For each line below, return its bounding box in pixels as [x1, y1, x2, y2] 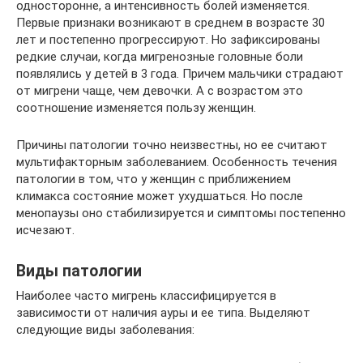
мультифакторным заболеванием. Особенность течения [16, 155, 337, 169]
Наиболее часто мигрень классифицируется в [16, 288, 276, 303]
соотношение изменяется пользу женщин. [16, 100, 256, 115]
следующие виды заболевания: [16, 322, 194, 337]
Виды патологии [16, 262, 142, 281]
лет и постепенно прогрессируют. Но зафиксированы [16, 32, 320, 47]
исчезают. [16, 223, 75, 237]
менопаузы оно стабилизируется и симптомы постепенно [16, 206, 346, 220]
